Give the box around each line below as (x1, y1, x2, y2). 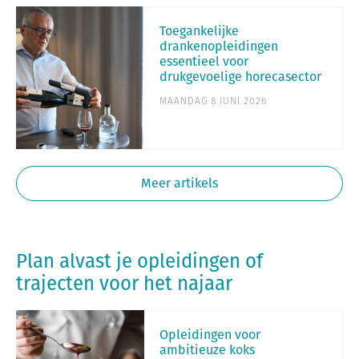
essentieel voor (159, 51, 248, 71)
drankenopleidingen (159, 36, 278, 55)
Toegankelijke (159, 21, 239, 40)
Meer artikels (141, 173, 218, 192)
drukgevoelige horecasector (159, 67, 321, 86)
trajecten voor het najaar (16, 268, 232, 296)
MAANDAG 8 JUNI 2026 (159, 93, 267, 107)
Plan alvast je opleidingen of (16, 246, 263, 274)
